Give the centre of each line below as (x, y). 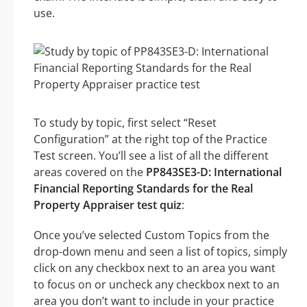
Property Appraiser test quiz (108, 205)
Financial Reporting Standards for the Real (143, 189)
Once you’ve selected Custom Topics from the (151, 235)
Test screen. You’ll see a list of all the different (151, 156)
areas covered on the (90, 172)
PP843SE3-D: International (214, 172)
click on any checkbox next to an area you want (155, 268)
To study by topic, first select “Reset (125, 123)
